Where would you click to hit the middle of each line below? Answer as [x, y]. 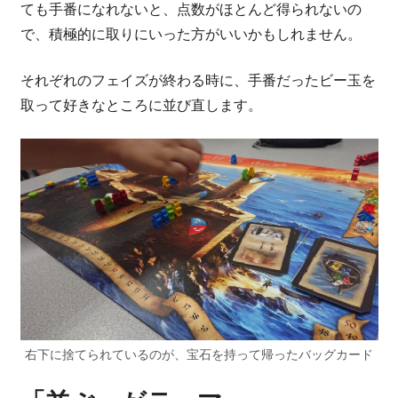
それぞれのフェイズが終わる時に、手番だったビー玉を [198, 80]
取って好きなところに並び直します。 [141, 105]
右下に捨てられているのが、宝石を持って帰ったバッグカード [199, 354]
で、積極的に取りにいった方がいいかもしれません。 [191, 34]
